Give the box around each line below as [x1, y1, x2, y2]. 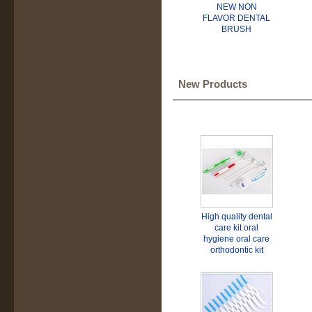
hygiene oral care [203, 234, 270, 244]
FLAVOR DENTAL [203, 13, 271, 23]
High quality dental [201, 212, 272, 221]
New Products [178, 78, 247, 90]
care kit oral [214, 223, 259, 233]
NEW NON [217, 2, 257, 12]
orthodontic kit [210, 245, 263, 255]
